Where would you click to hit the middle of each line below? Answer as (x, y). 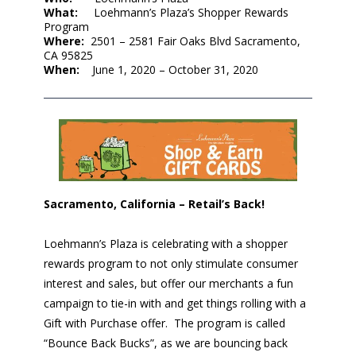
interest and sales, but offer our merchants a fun (169, 284)
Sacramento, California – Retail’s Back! (155, 204)
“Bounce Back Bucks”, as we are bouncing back (166, 343)
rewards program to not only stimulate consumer (171, 264)
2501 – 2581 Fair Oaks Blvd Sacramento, (196, 41)
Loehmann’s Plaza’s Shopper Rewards (192, 13)
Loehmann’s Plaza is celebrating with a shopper (166, 244)
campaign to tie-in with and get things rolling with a (175, 304)
